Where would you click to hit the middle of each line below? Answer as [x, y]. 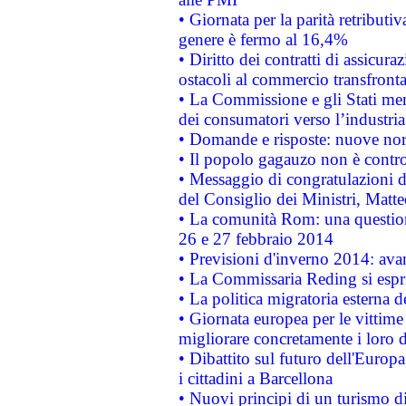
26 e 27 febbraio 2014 [256, 239]
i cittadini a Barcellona [255, 378]
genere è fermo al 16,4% [263, 39]
